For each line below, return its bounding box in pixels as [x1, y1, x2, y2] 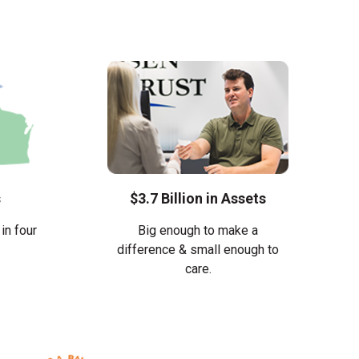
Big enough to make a [138, 223, 258, 239]
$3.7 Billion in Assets [130, 190, 266, 208]
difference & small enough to [117, 242, 279, 258]
